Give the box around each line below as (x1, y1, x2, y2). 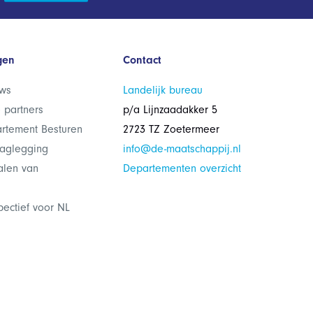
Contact (122, 54, 161, 66)
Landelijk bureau (122, 84, 203, 96)
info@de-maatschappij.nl (122, 143, 241, 155)
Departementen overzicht (122, 162, 241, 175)
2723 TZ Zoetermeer (122, 123, 219, 136)
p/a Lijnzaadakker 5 (122, 103, 217, 116)
